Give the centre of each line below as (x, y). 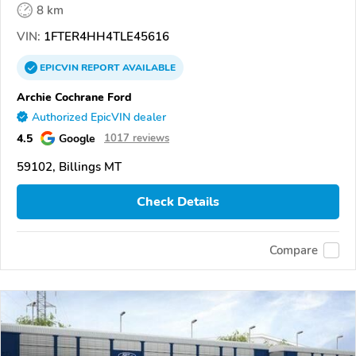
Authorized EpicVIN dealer (99, 118)
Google (77, 139)
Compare (294, 251)
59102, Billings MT (69, 167)
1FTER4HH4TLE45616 (105, 37)
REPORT (101, 68)
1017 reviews (137, 139)
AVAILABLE (148, 68)
